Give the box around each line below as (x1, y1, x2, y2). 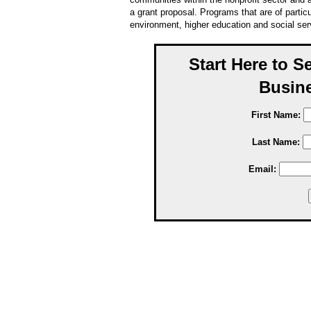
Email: (248, 164, 276, 175)
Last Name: (252, 137, 300, 148)
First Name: (251, 110, 301, 121)
